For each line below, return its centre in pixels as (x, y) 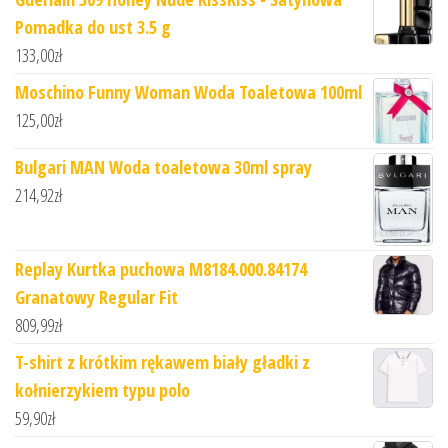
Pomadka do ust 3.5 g (93, 27)
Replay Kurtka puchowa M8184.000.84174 (161, 269)
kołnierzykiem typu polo (102, 390)
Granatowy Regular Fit (96, 297)
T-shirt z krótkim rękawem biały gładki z (162, 362)
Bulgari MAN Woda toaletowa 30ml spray (163, 167)
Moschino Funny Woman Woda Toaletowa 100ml (188, 92)
